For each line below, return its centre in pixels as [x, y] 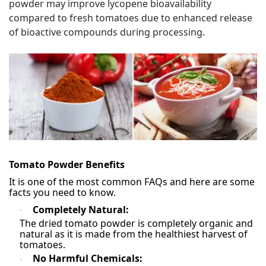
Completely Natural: [81, 209]
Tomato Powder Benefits [67, 164]
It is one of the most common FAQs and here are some [132, 181]
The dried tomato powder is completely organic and [136, 223]
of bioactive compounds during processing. [107, 32]
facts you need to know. [62, 192]
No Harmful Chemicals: [88, 258]
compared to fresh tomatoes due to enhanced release [131, 18]
